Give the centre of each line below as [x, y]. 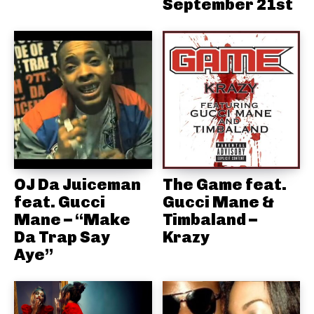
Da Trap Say [62, 237]
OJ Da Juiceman [77, 184]
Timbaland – [210, 219]
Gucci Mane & [218, 202]
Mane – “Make [72, 219]
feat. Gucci [60, 202]
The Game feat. [224, 184]
